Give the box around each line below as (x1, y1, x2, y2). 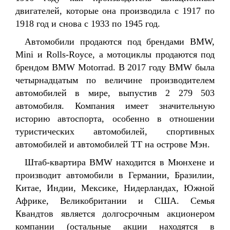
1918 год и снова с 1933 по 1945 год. (15, 18, 160, 29)
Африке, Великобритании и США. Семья (15, 196, 215, 206)
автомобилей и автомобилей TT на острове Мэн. (15, 139, 210, 149)
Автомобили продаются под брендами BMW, (25, 36, 215, 47)
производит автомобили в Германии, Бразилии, (15, 170, 215, 180)
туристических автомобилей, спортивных (15, 126, 215, 137)
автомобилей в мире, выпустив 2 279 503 (15, 88, 215, 98)
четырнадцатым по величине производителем (15, 75, 215, 85)
